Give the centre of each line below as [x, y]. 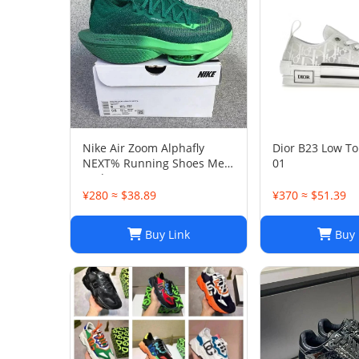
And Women [115, 178]
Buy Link [166, 234]
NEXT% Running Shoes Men [157, 163]
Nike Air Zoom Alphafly [143, 148]
